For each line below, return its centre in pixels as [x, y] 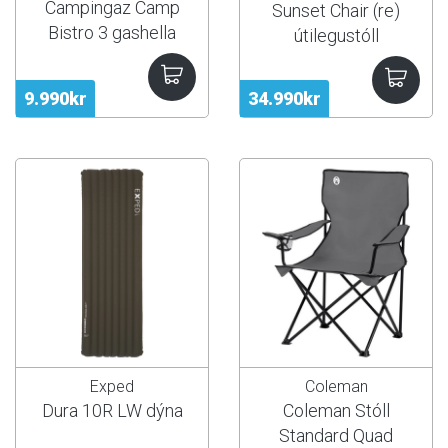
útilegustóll [336, 35]
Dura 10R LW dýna [112, 411]
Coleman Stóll [336, 411]
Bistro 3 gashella [112, 32]
